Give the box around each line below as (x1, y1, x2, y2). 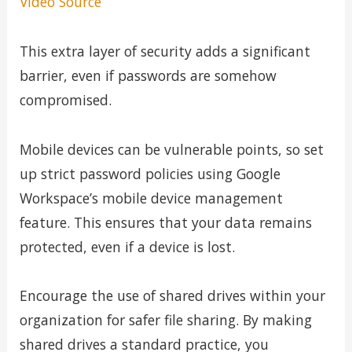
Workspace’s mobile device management (19, 188, 283, 207)
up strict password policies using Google (19, 163, 280, 183)
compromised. (19, 90, 112, 109)
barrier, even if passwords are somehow (19, 65, 277, 85)
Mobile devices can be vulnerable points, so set (19, 139, 324, 159)
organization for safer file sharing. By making (19, 310, 312, 330)
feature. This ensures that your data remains (19, 212, 312, 232)
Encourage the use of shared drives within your (19, 286, 325, 306)
